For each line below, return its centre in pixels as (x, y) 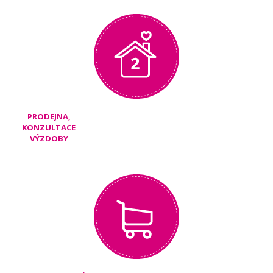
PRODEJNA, (49, 116)
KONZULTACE (49, 127)
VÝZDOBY (49, 138)
